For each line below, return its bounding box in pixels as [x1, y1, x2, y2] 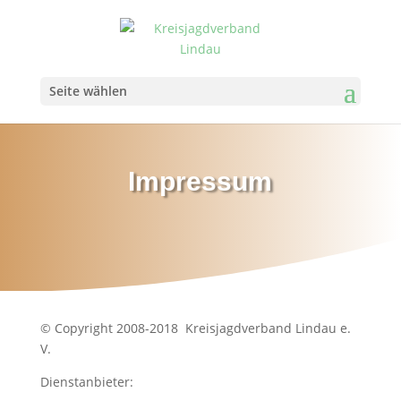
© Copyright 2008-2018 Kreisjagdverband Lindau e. [39, 320, 351, 337]
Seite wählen [48, 82, 127, 99]
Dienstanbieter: [39, 373, 133, 390]
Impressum [128, 166, 273, 196]
